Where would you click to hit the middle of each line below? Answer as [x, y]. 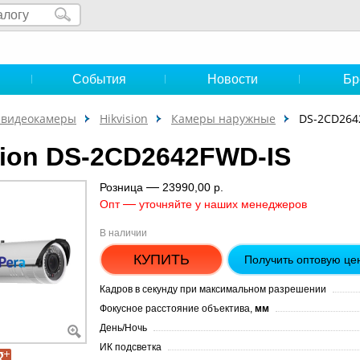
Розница [121, 187]
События [99, 79]
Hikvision [124, 119]
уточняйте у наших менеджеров [225, 204]
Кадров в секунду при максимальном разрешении [213, 289]
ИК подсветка [131, 347]
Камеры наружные [223, 119]
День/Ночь [123, 328]
